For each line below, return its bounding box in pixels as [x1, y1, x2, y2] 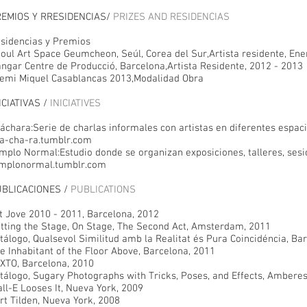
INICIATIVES [50, 97, 101, 110]
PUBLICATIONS [71, 184, 136, 196]
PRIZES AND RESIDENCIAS [113, 11, 230, 23]
